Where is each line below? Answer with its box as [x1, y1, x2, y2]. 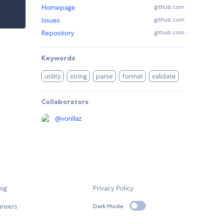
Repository [41, 28, 74, 38]
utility [44, 72, 61, 81]
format [122, 72, 143, 81]
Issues [41, 16, 60, 25]
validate [152, 72, 176, 81]
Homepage [41, 3, 75, 12]
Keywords [41, 54, 75, 63]
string [70, 72, 87, 81]
